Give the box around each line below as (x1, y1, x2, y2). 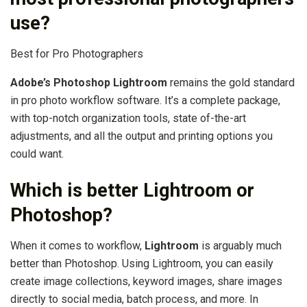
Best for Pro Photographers (10, 47, 143, 60)
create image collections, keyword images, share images (10, 274, 282, 288)
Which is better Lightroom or (10, 180, 254, 202)
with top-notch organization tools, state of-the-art (10, 111, 246, 125)
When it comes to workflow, (10, 238, 145, 252)
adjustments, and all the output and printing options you (10, 129, 273, 143)
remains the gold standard (167, 75, 295, 89)
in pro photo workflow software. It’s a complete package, (10, 93, 280, 107)
